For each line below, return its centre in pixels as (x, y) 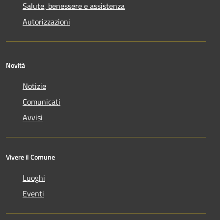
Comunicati (41, 101)
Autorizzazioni (46, 21)
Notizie (34, 86)
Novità (15, 65)
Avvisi (33, 117)
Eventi (33, 193)
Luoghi (34, 178)
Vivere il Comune (30, 157)
